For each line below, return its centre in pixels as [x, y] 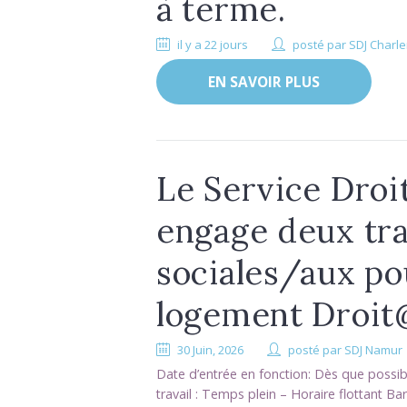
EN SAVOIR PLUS [263, 82]
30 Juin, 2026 [211, 349]
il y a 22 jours [213, 45]
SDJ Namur [374, 349]
